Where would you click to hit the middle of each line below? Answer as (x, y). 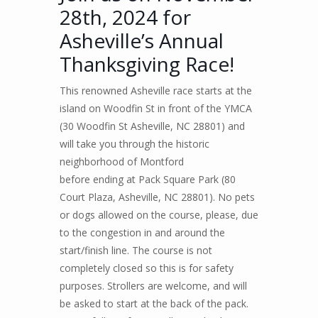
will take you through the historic (135, 143)
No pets (236, 197)
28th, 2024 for (125, 17)
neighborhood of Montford (122, 161)
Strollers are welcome (157, 285)
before (75, 179)
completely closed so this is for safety (147, 268)
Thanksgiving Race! (147, 64)
